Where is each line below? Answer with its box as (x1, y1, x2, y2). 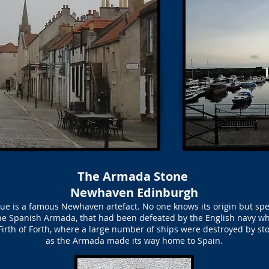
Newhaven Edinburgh (70, 184, 198, 201)
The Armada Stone (77, 168, 191, 184)
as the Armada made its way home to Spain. (46, 235, 223, 246)
